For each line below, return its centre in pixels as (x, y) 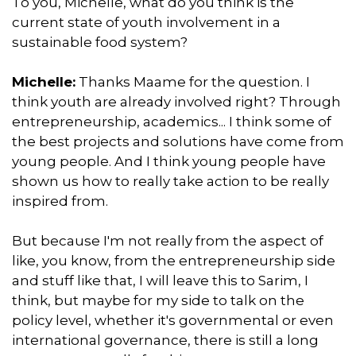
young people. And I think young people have (169, 161)
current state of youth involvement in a (146, 22)
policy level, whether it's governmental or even (173, 320)
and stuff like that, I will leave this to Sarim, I (160, 280)
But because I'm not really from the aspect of (168, 240)
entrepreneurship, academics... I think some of (172, 121)
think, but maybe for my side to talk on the (158, 300)
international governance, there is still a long (165, 340)
